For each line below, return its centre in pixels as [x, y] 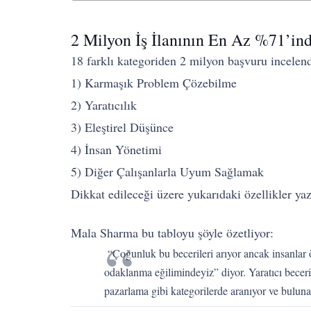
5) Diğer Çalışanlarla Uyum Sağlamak [167, 171]
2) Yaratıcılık [104, 104]
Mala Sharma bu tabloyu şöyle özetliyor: [172, 232]
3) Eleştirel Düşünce [122, 127]
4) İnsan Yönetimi [116, 149]
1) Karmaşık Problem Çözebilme [154, 82]
